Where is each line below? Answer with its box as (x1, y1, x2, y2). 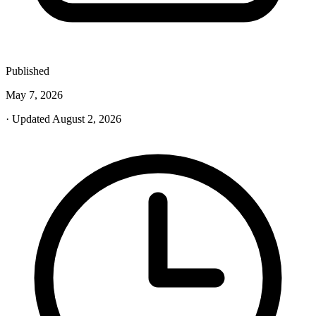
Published (6, 64, 49, 77)
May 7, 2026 (6, 88, 63, 101)
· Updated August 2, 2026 (6, 112, 121, 125)
